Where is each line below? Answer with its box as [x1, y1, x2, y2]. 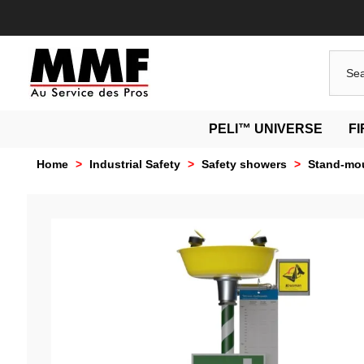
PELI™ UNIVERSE [209, 122, 323, 136]
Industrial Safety [89, 158, 180, 171]
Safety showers [201, 158, 287, 171]
